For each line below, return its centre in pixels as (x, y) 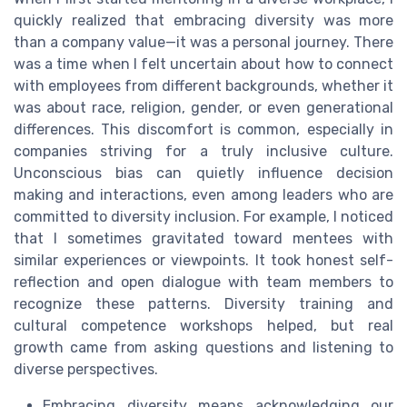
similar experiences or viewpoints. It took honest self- (203, 261)
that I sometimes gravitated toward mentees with (203, 239)
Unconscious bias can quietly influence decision (203, 174)
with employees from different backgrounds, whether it (203, 86)
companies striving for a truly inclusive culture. (203, 152)
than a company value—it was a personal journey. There (203, 43)
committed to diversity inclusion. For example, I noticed (203, 217)
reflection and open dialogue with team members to (203, 283)
